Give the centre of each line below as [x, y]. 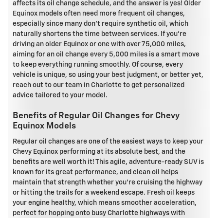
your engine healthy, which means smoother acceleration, [105, 203]
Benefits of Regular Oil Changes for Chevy [96, 116]
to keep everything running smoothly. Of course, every [98, 65]
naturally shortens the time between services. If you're [100, 34]
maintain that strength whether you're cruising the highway [108, 182]
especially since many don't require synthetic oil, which [100, 24]
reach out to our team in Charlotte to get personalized [99, 85]
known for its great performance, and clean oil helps [95, 172]
